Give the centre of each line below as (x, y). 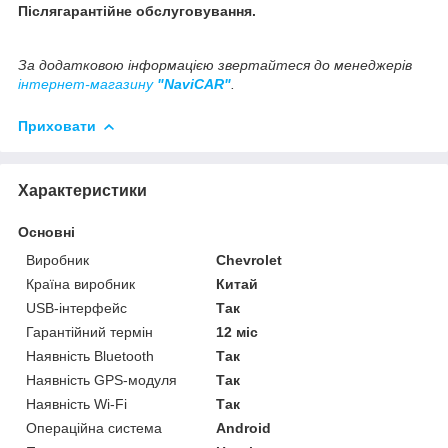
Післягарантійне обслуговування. (137, 10)
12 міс (237, 331)
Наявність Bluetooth (90, 355)
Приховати (57, 125)
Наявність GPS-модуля (101, 379)
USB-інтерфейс (76, 307)
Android (244, 427)
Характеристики (82, 190)
